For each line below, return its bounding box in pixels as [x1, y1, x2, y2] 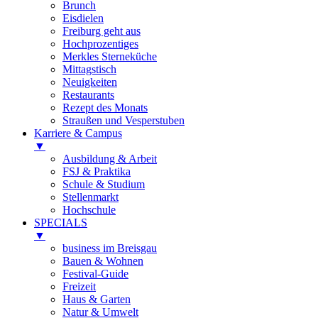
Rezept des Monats [62, 101, 148, 114]
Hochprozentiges [62, 37, 138, 50]
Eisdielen [62, 11, 104, 24]
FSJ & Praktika [62, 165, 131, 177]
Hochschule [62, 203, 116, 216]
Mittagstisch [62, 62, 116, 75]
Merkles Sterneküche [62, 50, 157, 62]
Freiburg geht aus [62, 24, 141, 37]
